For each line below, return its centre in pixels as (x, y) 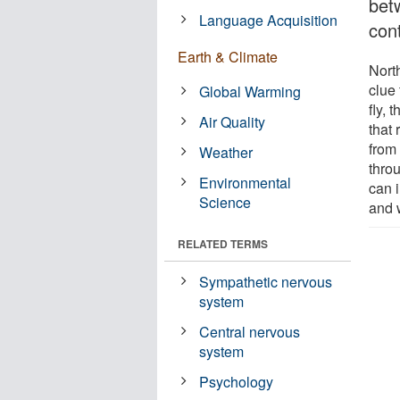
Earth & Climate (228, 56)
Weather (226, 152)
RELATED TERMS (223, 243)
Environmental (246, 182)
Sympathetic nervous (266, 281)
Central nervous (250, 331)
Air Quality (233, 121)
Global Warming (250, 91)
